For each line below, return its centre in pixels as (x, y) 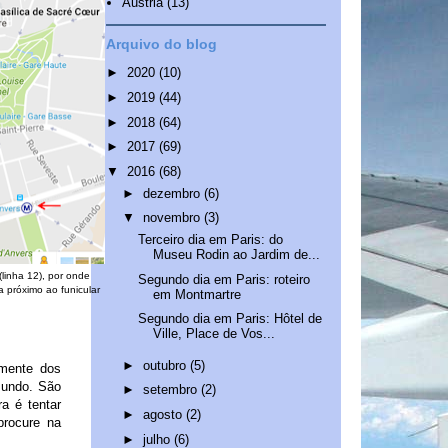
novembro (173, 218)
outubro (166, 365)
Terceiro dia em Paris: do (211, 239)
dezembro (173, 193)
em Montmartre (197, 294)
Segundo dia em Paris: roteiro (224, 279)
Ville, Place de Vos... (214, 334)
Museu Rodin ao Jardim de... (237, 254)
